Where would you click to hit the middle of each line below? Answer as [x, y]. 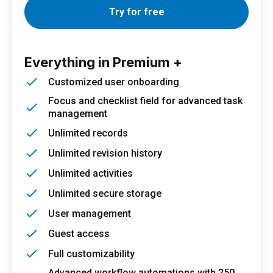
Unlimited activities [90, 173]
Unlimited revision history [105, 153]
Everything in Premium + [103, 62]
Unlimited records [88, 133]
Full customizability [91, 253]
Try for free [136, 12]
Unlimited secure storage [105, 193]
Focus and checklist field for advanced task [145, 101]
